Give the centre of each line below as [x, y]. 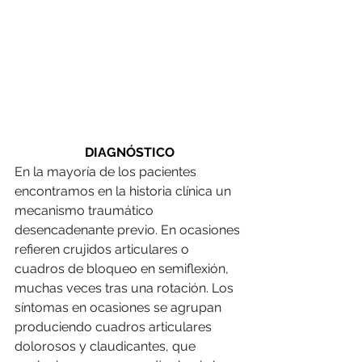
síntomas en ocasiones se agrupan [120, 308]
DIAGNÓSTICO [129, 153]
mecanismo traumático [86, 211]
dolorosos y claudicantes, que [107, 347]
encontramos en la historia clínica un [124, 192]
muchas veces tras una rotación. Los [126, 288]
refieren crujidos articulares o [103, 250]
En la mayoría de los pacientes [107, 172]
